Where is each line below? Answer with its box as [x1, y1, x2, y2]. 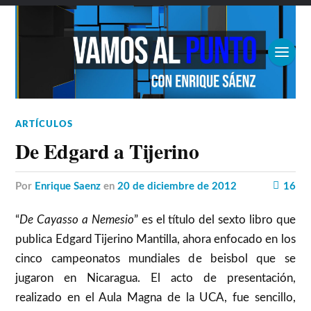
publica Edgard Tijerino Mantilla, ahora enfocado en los [15, 233, 296, 246]
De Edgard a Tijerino [15, 136, 199, 167]
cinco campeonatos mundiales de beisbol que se [15, 253, 296, 265]
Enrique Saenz [35, 181, 101, 192]
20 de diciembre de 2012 [117, 181, 237, 192]
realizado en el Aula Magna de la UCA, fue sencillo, [15, 292, 296, 304]
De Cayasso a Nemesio [19, 214, 134, 226]
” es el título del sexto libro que [133, 214, 296, 226]
